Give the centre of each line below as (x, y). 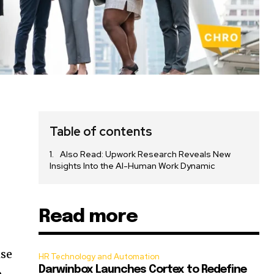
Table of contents (101, 132)
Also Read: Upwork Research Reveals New (146, 154)
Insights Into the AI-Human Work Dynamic (133, 166)
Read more (88, 217)
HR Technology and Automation (99, 257)
